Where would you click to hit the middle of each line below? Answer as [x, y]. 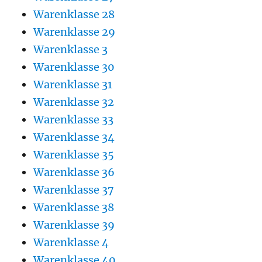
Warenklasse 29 [74, 32]
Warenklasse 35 [73, 154]
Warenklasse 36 [74, 172]
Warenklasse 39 [74, 225]
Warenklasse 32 [73, 102]
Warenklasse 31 [73, 84]
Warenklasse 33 [73, 119]
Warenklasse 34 [74, 137]
